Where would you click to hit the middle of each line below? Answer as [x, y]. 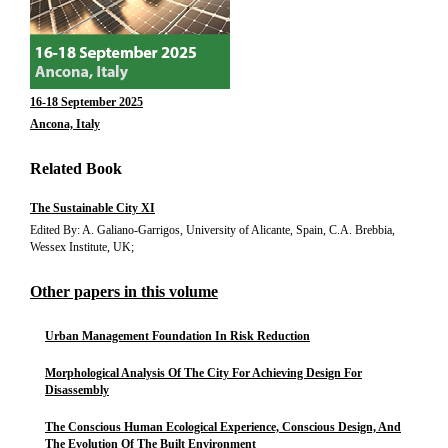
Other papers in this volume [124, 291]
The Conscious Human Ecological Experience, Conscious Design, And [223, 427]
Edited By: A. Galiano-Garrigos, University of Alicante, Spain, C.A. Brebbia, [212, 230]
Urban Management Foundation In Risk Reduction [177, 336]
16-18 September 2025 [86, 102]
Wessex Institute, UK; [82, 247]
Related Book [76, 168]
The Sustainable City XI [92, 208]
